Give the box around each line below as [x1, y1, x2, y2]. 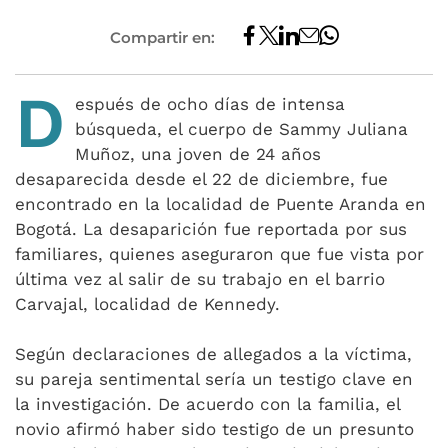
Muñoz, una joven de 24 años [75, 144, 321, 164]
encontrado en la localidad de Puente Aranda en [15, 194, 426, 214]
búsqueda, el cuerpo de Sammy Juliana [75, 119, 408, 139]
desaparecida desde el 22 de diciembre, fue [15, 169, 388, 189]
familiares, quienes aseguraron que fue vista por [15, 244, 424, 264]
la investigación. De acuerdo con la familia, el [15, 394, 400, 414]
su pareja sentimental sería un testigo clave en [15, 369, 413, 389]
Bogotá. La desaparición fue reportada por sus [15, 219, 407, 239]
